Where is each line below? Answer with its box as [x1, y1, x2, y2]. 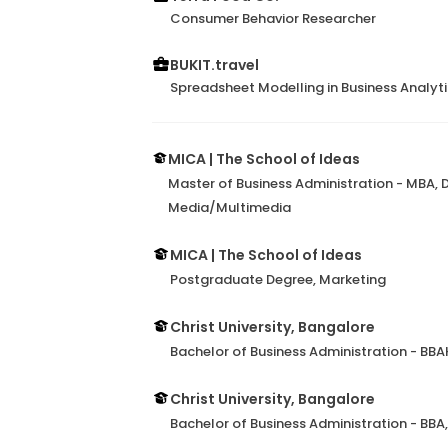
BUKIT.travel [170, 55, 259, 75]
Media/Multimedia [168, 198, 291, 217]
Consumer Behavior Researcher [170, 9, 376, 28]
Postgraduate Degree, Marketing [170, 270, 386, 289]
